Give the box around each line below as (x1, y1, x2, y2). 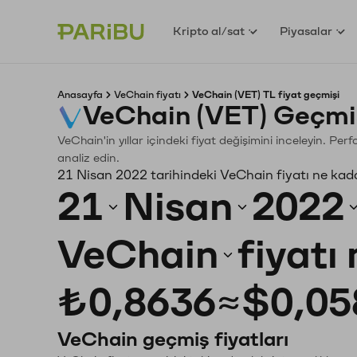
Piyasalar (280, 25, 333, 37)
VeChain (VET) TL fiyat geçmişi (192, 90, 339, 100)
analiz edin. (57, 152, 120, 164)
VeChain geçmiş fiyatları (57, 329, 288, 350)
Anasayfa (57, 90, 103, 100)
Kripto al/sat (173, 25, 245, 37)
